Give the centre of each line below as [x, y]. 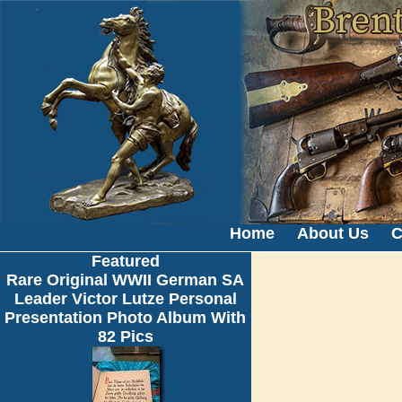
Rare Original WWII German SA [126, 280]
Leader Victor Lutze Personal [126, 299]
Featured [126, 261]
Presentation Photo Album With [126, 318]
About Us [333, 233]
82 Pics [126, 336]
